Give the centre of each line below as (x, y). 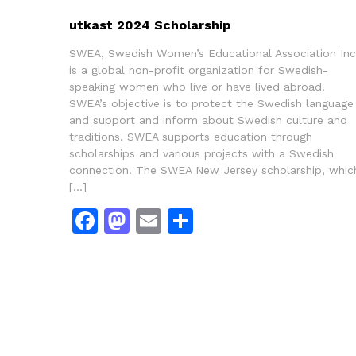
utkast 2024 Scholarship (150, 25)
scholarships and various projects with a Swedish (201, 153)
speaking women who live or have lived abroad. (197, 86)
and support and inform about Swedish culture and (208, 120)
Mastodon (190, 221)
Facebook (156, 221)
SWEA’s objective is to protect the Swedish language (211, 103)
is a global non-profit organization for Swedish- (199, 70)
